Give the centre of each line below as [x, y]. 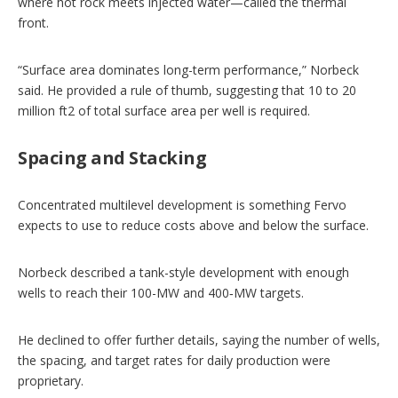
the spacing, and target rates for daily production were [174, 360]
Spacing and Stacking [112, 157]
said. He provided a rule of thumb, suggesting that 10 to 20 [187, 90]
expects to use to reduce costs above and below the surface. [193, 225]
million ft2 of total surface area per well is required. [164, 110]
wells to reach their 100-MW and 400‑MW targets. [161, 292]
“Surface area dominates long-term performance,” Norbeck [188, 69]
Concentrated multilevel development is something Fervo [182, 204]
